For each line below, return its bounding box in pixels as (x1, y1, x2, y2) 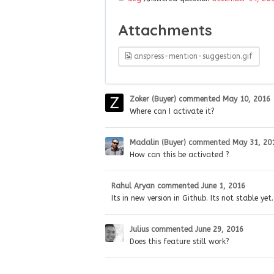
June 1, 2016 (201, 181, 245, 190)
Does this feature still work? (130, 237, 229, 246)
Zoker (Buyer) (130, 94, 176, 103)
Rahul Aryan (111, 181, 155, 190)
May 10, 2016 (223, 94, 270, 103)
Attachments (118, 20, 212, 39)
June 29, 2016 (195, 224, 243, 234)
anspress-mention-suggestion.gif (134, 51, 253, 61)
